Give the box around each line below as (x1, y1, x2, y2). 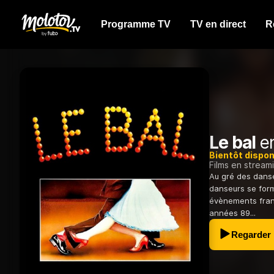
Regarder (231, 229, 271, 240)
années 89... (209, 208, 256, 218)
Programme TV (101, 19, 171, 29)
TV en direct (190, 19, 246, 29)
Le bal (209, 132, 256, 154)
